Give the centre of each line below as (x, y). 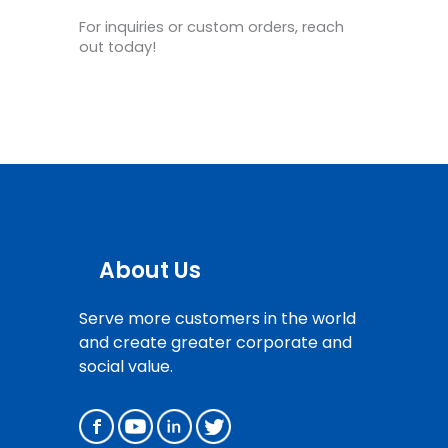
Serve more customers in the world (217, 319)
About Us (150, 271)
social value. (126, 367)
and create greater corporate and (215, 343)
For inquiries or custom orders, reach (211, 26)
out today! (117, 46)
